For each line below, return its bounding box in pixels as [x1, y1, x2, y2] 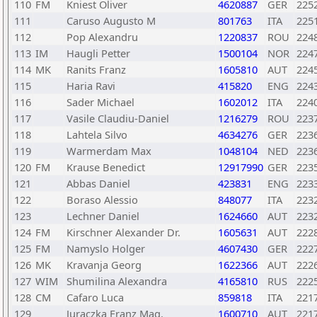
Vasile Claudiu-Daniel [67, 111, 169, 125]
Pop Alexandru [67, 30, 138, 44]
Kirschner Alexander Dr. [67, 225, 180, 239]
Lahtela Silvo [67, 127, 127, 142]
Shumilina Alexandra [67, 274, 167, 288]
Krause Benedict [67, 160, 145, 174]
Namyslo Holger [67, 241, 145, 255]
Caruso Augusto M [67, 13, 156, 28]
